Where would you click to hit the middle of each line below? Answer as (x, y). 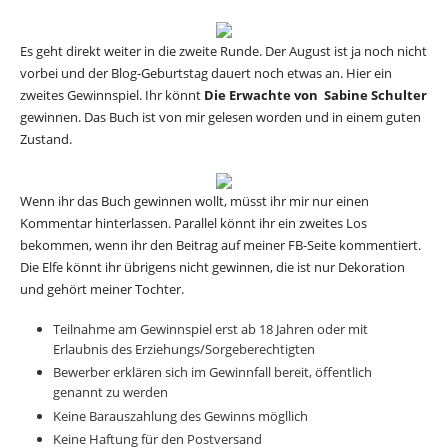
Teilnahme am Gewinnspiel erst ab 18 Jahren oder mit (210, 329)
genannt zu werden (110, 392)
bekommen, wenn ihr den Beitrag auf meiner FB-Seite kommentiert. (220, 245)
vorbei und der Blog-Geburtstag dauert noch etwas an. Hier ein (206, 72)
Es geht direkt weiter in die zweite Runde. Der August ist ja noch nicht (223, 50)
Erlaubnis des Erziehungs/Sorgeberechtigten (185, 349)
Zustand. (46, 138)
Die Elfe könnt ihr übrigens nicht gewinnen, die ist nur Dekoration (212, 267)
